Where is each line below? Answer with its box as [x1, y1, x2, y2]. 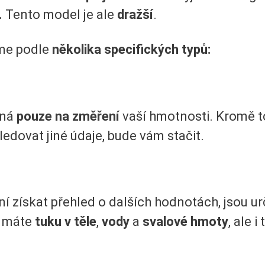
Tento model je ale [2, 7, 117, 22]
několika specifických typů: [52, 42, 211, 57]
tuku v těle [35, 214, 96, 230]
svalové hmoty [143, 214, 228, 230]
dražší [117, 7, 153, 22]
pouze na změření [17, 108, 122, 124]
